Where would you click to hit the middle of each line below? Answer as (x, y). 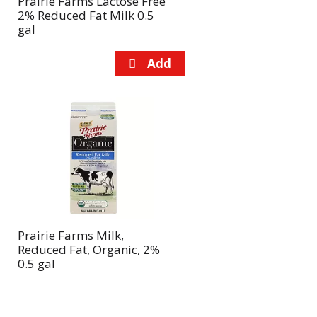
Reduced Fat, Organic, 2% (88, 249)
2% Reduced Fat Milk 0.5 (86, 15)
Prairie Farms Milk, (70, 235)
